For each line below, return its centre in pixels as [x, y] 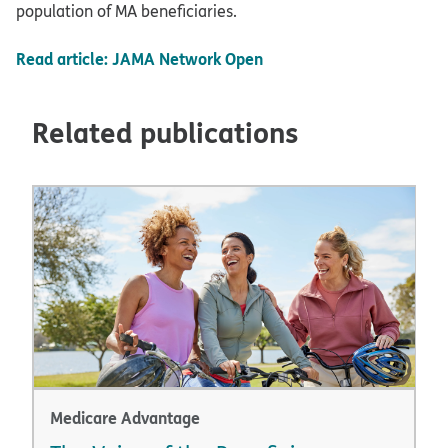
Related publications [165, 132]
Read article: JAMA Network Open [139, 59]
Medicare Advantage [124, 417]
